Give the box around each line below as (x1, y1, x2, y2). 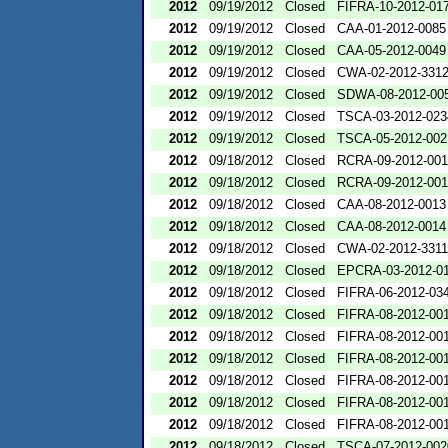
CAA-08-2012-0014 (337, 218, 446, 234)
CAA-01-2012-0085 (337, 20, 446, 36)
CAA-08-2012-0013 (337, 196, 446, 212)
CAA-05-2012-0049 (337, 42, 446, 58)
